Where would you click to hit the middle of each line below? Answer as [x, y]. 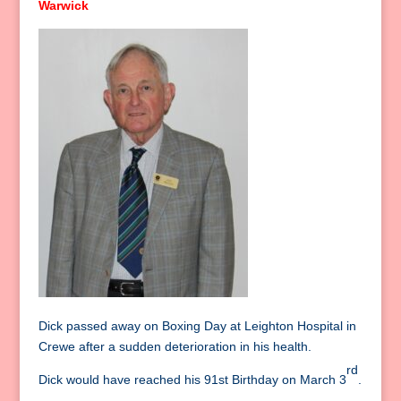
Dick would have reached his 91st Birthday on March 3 [192, 380]
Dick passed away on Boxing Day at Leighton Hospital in [197, 326]
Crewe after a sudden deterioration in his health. [175, 347]
